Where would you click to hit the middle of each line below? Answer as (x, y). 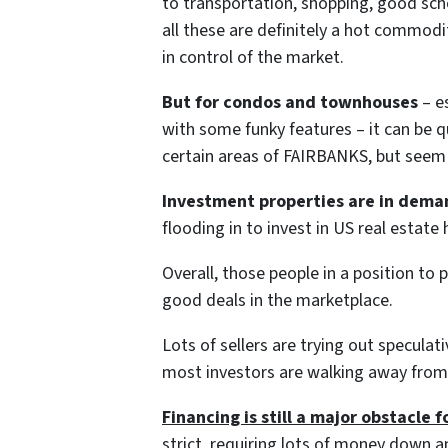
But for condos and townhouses (290, 102)
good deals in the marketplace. (277, 300)
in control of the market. (253, 57)
